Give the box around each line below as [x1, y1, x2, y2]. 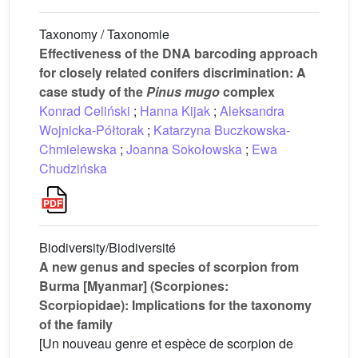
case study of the [39, 82, 146, 101]
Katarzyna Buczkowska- [153, 121, 290, 139]
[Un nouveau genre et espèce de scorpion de [39, 334, 293, 352]
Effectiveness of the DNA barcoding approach [39, 44, 318, 62]
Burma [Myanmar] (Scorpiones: [39, 276, 229, 295]
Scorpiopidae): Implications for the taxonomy [39, 296, 312, 314]
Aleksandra [220, 101, 284, 120]
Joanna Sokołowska [126, 140, 242, 158]
